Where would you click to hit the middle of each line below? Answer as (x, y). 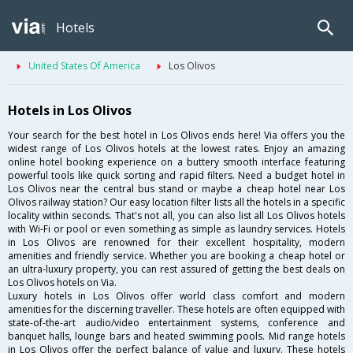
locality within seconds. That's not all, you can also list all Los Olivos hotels (176, 216)
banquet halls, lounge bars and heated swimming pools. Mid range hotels (176, 336)
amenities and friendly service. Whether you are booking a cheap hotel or (176, 256)
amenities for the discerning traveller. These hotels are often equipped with (176, 310)
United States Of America (84, 66)
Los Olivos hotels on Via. (62, 283)
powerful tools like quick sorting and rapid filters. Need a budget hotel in (176, 176)
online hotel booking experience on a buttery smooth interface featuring (176, 162)
